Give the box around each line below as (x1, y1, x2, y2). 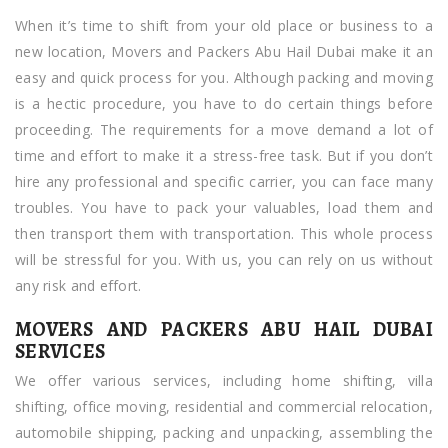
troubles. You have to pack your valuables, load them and (15, 197, 433, 217)
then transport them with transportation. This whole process (15, 223, 433, 243)
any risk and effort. (15, 275, 142, 295)
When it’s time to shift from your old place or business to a (15, 15, 433, 35)
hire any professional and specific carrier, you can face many (15, 171, 433, 191)
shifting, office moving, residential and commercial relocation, (15, 396, 433, 416)
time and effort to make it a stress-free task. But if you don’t (15, 145, 433, 165)
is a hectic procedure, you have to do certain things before (15, 93, 433, 113)
